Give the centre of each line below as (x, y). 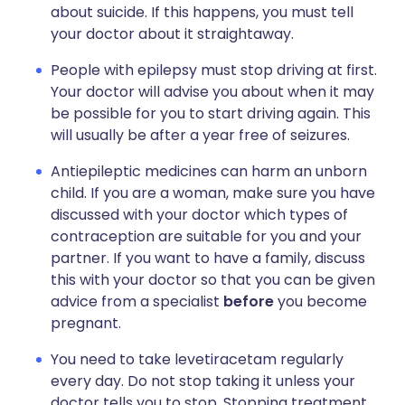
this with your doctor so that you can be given (213, 280)
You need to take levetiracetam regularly (197, 359)
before (249, 301)
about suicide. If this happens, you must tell (202, 12)
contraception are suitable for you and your (206, 236)
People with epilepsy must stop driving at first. (214, 70)
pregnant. (86, 323)
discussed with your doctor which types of (199, 215)
